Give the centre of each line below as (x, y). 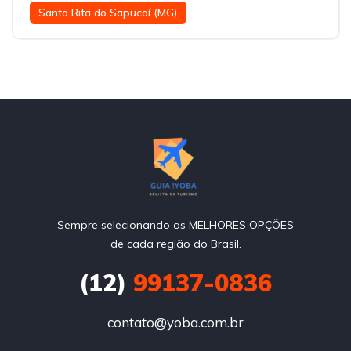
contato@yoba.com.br (175, 322)
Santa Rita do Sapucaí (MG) (108, 12)
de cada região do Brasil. (175, 243)
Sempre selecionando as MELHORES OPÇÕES (175, 224)
